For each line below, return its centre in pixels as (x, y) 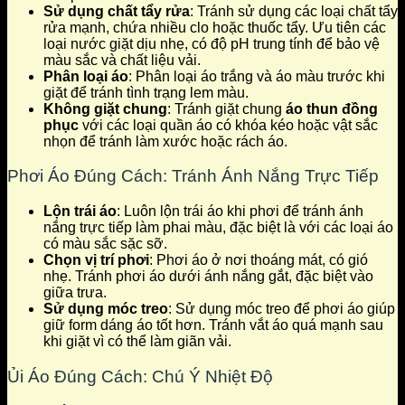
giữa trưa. (75, 293)
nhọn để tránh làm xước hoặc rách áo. (165, 141)
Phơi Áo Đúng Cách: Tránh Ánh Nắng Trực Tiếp (193, 176)
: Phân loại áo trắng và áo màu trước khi (257, 76)
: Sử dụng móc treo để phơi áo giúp (282, 309)
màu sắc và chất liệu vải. (122, 60)
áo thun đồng (332, 108)
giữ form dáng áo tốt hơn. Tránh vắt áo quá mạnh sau (213, 325)
